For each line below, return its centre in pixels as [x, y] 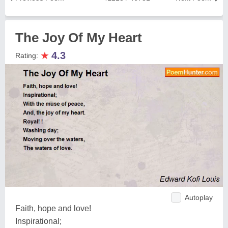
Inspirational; [38, 221]
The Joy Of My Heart [79, 38]
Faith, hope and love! [53, 208]
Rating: [28, 55]
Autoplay [199, 197]
